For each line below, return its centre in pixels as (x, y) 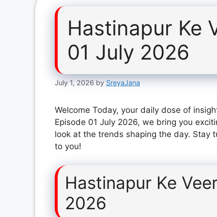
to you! (68, 147)
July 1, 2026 (74, 83)
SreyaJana (123, 83)
